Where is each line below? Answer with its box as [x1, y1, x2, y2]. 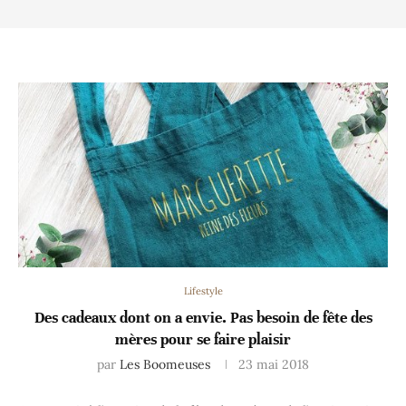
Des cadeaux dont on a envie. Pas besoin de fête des [34, 307, 372, 327]
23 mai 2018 [238, 355, 309, 372]
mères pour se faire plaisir [115, 329, 291, 349]
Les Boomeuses [120, 355, 210, 372]
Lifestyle [183, 284, 223, 297]
